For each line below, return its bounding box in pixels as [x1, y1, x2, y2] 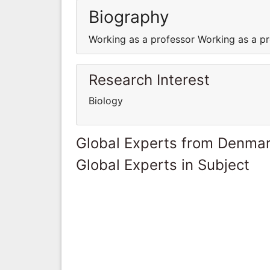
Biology [89, 94, 123, 107]
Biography [89, 6, 169, 27]
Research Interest [89, 71, 210, 89]
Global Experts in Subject [76, 155, 250, 174]
